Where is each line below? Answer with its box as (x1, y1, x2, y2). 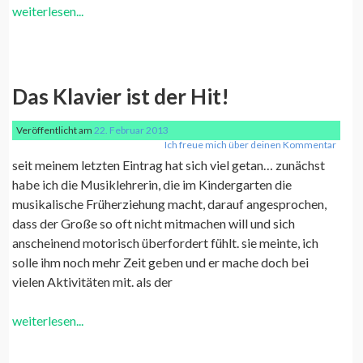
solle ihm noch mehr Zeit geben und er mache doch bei (12, 254, 310, 270)
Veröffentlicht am (16, 124, 95, 136)
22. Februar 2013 (94, 124, 169, 136)
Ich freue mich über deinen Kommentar (164, 139, 336, 151)
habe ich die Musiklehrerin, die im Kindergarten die (12, 177, 293, 192)
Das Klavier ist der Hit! (12, 83, 230, 109)
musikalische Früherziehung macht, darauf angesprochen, (12, 196, 327, 211)
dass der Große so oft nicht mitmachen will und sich (12, 216, 296, 231)
